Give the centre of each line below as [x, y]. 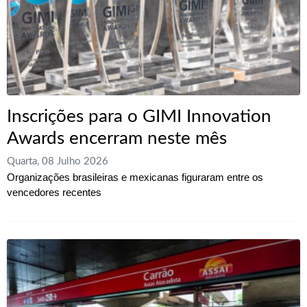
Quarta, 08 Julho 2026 [58, 162]
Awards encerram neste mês [117, 138]
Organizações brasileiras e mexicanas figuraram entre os [135, 177]
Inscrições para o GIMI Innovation [139, 116]
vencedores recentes [54, 193]
